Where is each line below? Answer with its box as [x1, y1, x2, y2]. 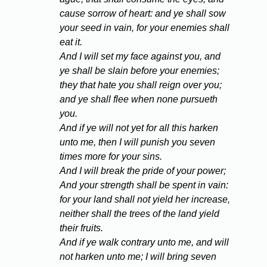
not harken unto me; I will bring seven [60, 252, 216, 262]
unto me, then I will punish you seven [60, 137, 215, 148]
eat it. [60, 37, 82, 48]
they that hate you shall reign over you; [60, 80, 222, 91]
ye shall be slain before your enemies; [60, 66, 219, 76]
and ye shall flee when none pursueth [60, 94, 218, 105]
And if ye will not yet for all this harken [60, 123, 218, 133]
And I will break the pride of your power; [60, 166, 226, 176]
